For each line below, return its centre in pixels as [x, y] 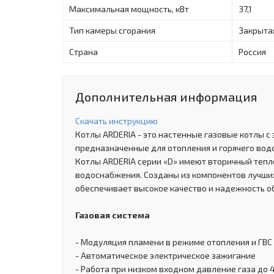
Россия [252, 51]
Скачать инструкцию [117, 120]
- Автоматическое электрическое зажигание [165, 255]
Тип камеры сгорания [112, 30]
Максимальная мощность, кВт [129, 9]
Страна [83, 51]
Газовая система [113, 215]
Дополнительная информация [166, 96]
